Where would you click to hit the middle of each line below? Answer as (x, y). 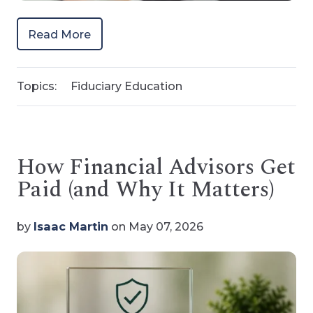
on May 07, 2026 (156, 226)
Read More (60, 34)
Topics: (37, 86)
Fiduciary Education (126, 86)
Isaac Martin (71, 226)
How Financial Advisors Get (156, 167)
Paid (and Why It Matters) (146, 189)
